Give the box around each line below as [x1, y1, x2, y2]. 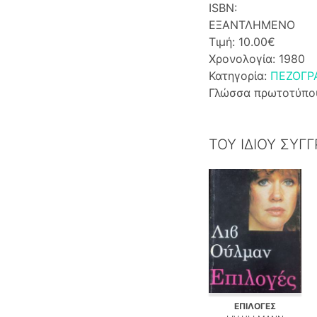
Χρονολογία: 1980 [208, 51, 305, 66]
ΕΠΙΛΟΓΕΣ [234, 301, 277, 312]
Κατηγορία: [208, 68, 270, 83]
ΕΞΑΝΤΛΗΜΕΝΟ [208, 17, 295, 32]
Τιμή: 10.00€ [208, 34, 275, 49]
